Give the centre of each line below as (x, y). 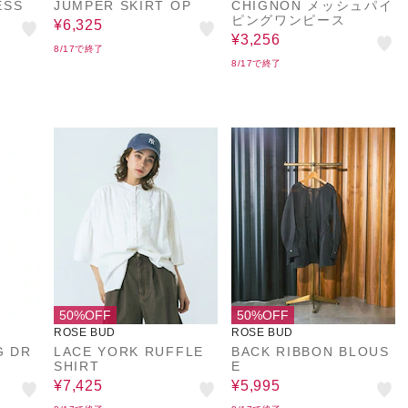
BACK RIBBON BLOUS (311, 352)
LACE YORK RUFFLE (129, 352)
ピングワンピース (289, 20)
